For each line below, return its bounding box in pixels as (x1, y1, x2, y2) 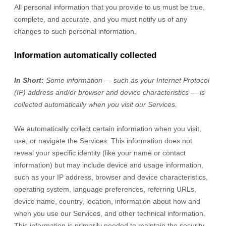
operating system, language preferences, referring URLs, (14, 185, 196, 193)
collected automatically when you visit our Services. (14, 100, 177, 108)
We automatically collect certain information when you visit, (14, 125, 201, 133)
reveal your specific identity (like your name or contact (14, 149, 186, 157)
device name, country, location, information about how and (14, 197, 200, 205)
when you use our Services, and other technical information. (14, 209, 205, 217)
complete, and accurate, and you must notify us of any (14, 15, 187, 23)
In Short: (14, 76, 44, 84)
